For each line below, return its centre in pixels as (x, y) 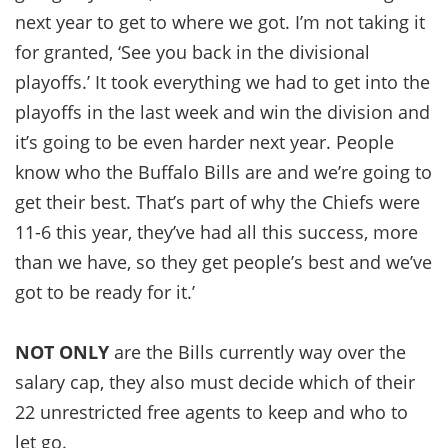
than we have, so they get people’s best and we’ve (223, 261)
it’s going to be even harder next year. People (204, 141)
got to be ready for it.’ (105, 291)
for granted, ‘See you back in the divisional (192, 51)
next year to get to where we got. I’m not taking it (220, 21)
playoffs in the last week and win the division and (222, 111)
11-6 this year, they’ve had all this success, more (216, 231)
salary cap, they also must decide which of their (215, 381)
